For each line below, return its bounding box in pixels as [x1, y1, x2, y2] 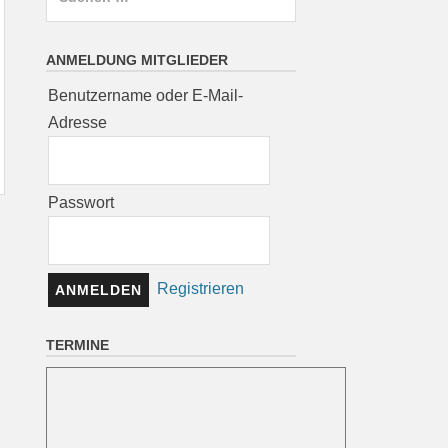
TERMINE [46, 337, 110, 354]
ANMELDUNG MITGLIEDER [46, 52, 229, 69]
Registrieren [157, 280, 245, 298]
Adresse [48, 114, 108, 132]
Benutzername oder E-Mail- [48, 87, 244, 105]
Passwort [48, 194, 115, 212]
